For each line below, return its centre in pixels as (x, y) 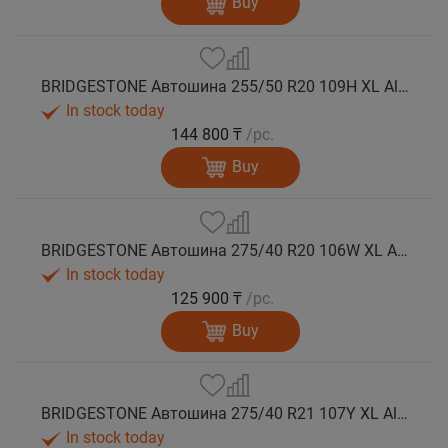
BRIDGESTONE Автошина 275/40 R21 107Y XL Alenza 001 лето (403, 414)
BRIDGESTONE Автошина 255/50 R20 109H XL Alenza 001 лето (404, 87)
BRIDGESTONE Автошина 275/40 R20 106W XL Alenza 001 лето (403, 250)
